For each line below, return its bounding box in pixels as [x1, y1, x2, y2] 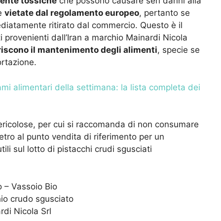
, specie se [157, 45, 200, 55]
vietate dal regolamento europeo [4, 8, 139, 18]
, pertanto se [139, 8, 190, 18]
